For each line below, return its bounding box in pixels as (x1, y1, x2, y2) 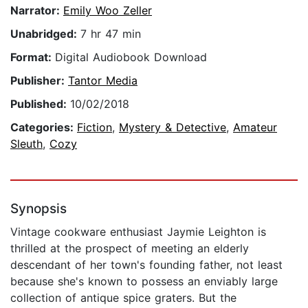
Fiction (77, 120, 112, 135)
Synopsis (10, 201, 67, 217)
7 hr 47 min (80, 27, 141, 41)
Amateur (233, 120, 277, 135)
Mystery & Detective (119, 120, 226, 135)
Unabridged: (10, 27, 80, 41)
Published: (10, 97, 70, 111)
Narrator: (10, 3, 63, 18)
